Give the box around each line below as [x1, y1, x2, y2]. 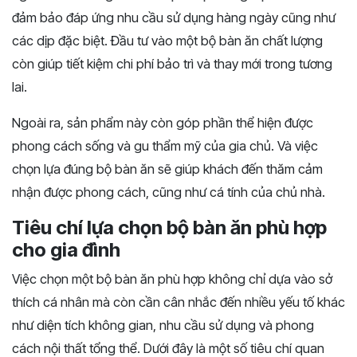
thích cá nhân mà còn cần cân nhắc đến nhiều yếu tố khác [12, 294, 345, 311]
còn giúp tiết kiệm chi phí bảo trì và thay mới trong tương [12, 56, 332, 73]
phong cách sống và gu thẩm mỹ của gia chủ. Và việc [12, 138, 318, 155]
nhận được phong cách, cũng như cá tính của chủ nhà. [12, 184, 325, 201]
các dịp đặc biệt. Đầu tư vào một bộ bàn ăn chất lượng [12, 33, 323, 49]
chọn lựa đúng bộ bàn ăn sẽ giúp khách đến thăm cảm [12, 161, 323, 178]
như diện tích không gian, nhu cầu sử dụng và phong [12, 317, 314, 334]
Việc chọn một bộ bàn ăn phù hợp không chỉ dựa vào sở [12, 271, 332, 288]
